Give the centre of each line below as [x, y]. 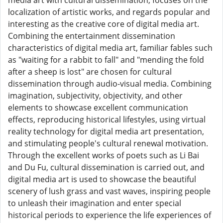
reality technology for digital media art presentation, [106, 131]
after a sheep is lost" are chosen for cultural [90, 72]
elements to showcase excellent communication [98, 108]
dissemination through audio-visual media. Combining [110, 84]
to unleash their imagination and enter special [95, 203]
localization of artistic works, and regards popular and [109, 12]
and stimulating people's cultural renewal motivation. [108, 143]
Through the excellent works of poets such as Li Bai [104, 155]
